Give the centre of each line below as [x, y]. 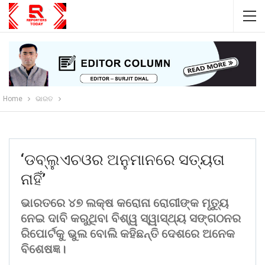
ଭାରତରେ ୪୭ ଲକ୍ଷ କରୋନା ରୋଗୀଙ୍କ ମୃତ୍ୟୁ [125, 203]
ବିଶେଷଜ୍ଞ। [43, 249]
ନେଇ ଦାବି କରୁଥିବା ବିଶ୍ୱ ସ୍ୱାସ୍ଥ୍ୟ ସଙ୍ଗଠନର [131, 219]
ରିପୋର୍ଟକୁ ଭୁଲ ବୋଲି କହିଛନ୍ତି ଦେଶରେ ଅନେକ [128, 234]
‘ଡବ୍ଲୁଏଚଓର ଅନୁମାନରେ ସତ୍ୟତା [123, 160]
